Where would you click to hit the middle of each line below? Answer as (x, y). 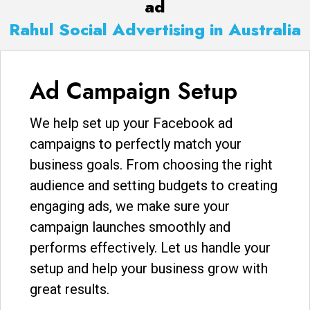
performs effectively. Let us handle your (150, 247)
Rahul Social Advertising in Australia (155, 29)
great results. (70, 289)
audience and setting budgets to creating (154, 185)
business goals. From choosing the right (151, 164)
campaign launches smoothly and (130, 227)
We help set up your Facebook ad (131, 123)
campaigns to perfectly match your (136, 144)
